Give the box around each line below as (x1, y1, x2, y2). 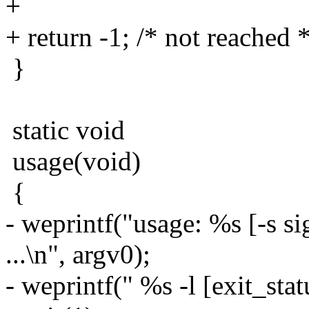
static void (6, 114, 125, 145)
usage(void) (6, 146, 141, 176)
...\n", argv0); (6, 239, 150, 269)
